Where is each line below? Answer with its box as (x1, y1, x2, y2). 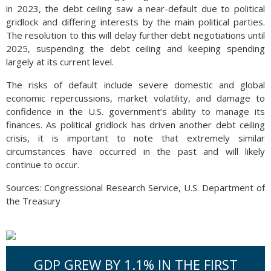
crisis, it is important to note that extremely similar (6, 132, 265, 144)
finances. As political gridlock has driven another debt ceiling (6, 119, 265, 131)
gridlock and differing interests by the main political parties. (6, 16, 265, 28)
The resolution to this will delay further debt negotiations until (6, 29, 265, 41)
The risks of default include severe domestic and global (6, 79, 265, 91)
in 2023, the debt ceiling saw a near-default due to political (6, 2, 265, 15)
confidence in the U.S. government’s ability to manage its (6, 105, 265, 117)
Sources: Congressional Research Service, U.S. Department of (6, 181, 265, 194)
